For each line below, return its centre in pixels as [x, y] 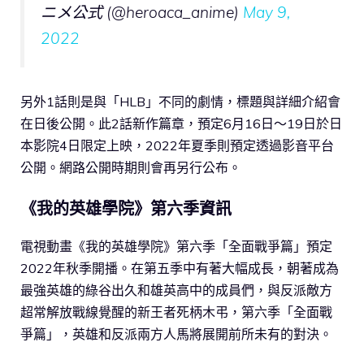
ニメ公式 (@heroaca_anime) [142, 13]
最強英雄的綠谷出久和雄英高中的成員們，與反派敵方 [176, 290]
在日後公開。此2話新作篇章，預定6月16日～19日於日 [181, 124]
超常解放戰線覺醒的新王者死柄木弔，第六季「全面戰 [176, 312]
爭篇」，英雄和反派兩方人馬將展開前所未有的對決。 [176, 334]
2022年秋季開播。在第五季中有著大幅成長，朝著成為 [180, 269]
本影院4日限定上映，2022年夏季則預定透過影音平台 [177, 146]
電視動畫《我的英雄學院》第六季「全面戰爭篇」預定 [176, 247]
